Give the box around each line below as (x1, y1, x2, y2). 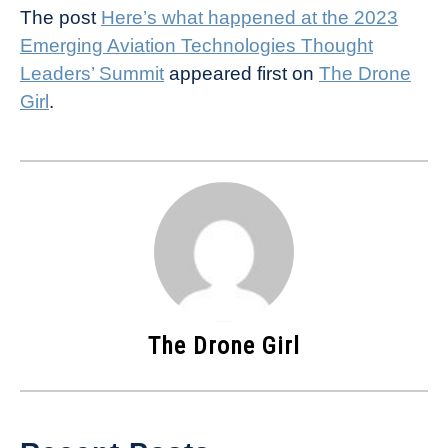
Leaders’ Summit (20, 63, 164, 84)
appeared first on (164, 63, 319, 84)
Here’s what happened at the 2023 (101, 7, 398, 28)
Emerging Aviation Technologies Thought (20, 35, 373, 56)
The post (20, 7, 101, 28)
